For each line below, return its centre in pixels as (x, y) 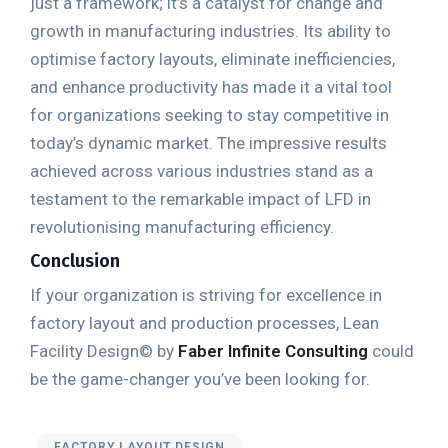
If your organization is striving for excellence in (206, 294)
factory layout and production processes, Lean (204, 322)
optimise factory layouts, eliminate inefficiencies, (212, 58)
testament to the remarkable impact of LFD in (200, 198)
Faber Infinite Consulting (273, 350)
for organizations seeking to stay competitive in (209, 114)
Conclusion (75, 260)
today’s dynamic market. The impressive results (208, 142)
